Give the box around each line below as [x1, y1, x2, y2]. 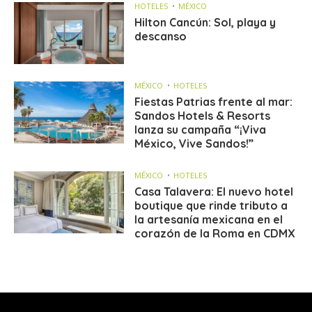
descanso [134, 29, 187, 43]
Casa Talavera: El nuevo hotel [134, 185, 294, 199]
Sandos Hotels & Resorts [134, 109, 271, 123]
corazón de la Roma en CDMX [134, 226, 296, 241]
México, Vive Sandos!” [134, 136, 254, 151]
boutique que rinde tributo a [134, 198, 288, 213]
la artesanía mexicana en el [134, 212, 283, 227]
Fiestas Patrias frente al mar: [134, 95, 293, 109]
